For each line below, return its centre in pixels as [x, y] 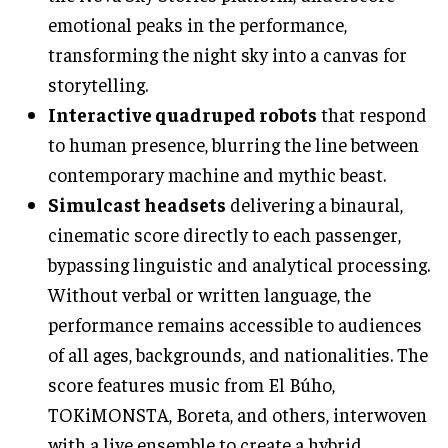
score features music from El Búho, [191, 383]
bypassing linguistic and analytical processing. [239, 263]
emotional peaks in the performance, [197, 23]
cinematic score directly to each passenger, [224, 233]
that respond [372, 113]
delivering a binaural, [314, 203]
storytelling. [98, 83]
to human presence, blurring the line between [233, 143]
